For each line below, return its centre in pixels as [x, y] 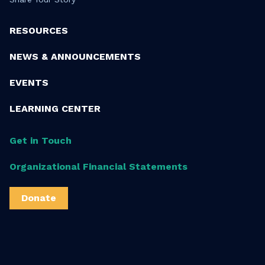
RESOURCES [39, 31]
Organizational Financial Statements [98, 167]
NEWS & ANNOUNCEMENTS [75, 57]
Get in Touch [41, 141]
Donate [39, 198]
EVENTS [29, 83]
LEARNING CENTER [55, 109]
